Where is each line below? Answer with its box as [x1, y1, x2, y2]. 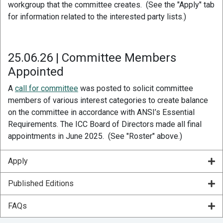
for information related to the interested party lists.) [8, 11, 186, 21]
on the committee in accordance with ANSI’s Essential [8, 107, 195, 117]
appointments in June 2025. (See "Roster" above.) [8, 131, 182, 141]
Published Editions [8, 178, 74, 188]
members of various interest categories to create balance [8, 95, 208, 105]
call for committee [15, 83, 78, 93]
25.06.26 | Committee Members [8, 50, 176, 65]
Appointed [8, 64, 64, 79]
